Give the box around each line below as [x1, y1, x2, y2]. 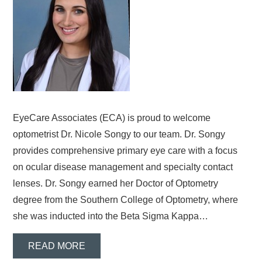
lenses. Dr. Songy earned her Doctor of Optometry [13, 178, 219, 189]
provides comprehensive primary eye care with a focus [13, 146, 238, 156]
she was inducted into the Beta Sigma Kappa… [13, 211, 209, 222]
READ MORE [28, 240, 86, 251]
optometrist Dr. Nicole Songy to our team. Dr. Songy [13, 129, 226, 140]
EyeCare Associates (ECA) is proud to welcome [13, 113, 211, 123]
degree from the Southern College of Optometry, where [13, 195, 239, 205]
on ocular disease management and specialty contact [13, 162, 233, 173]
